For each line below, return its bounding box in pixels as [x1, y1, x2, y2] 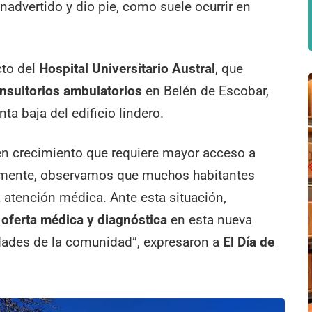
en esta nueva [167, 211, 253, 228]
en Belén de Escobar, [142, 82, 270, 99]
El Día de [223, 233, 275, 250]
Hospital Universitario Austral [39, 60, 216, 77]
